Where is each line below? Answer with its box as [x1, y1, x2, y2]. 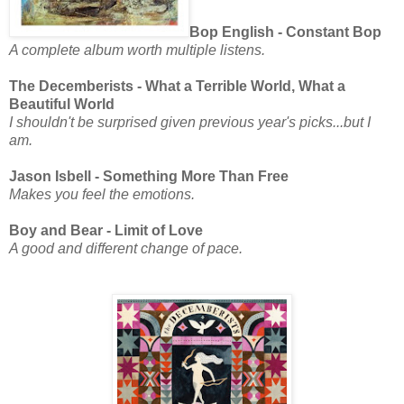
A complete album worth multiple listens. [9, 42, 265, 59]
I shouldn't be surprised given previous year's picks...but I [9, 115, 371, 131]
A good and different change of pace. [9, 241, 243, 257]
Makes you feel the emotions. [9, 187, 195, 203]
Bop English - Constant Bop [189, 24, 381, 41]
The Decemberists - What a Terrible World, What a [9, 78, 345, 95]
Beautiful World [9, 96, 115, 113]
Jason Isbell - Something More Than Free [9, 169, 289, 185]
